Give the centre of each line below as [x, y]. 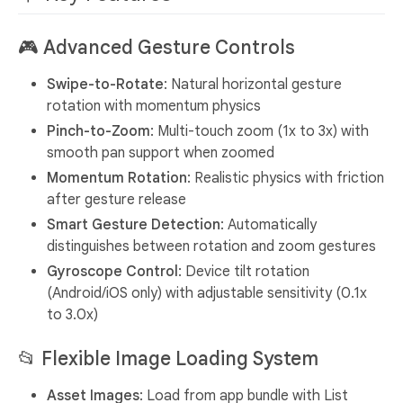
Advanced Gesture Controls [169, 48]
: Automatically [269, 225]
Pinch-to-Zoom [99, 132]
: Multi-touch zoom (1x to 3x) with [260, 132]
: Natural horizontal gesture [253, 85]
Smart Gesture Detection [134, 225]
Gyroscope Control [112, 272]
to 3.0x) [72, 315]
